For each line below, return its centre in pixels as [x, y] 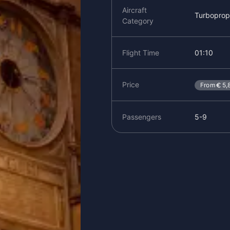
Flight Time [140, 52]
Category [138, 21]
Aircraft [134, 10]
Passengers [141, 117]
